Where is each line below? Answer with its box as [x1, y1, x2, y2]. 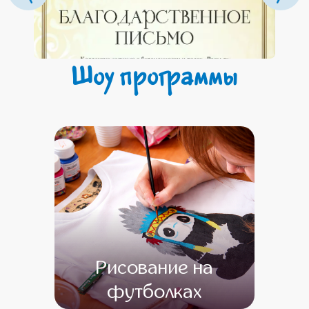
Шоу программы [71, 57, 238, 96]
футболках [107, 281, 202, 302]
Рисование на [96, 257, 213, 278]
